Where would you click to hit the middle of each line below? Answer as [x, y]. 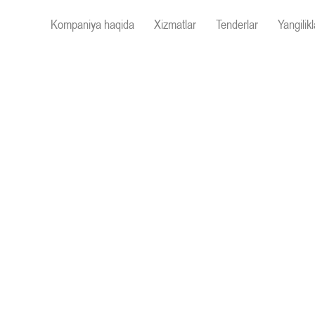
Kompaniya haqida [92, 24]
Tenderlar [237, 24]
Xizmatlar [175, 24]
